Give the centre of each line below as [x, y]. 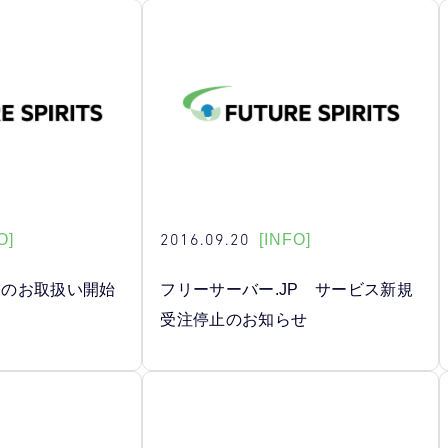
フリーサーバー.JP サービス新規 [286, 289]
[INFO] [285, 240]
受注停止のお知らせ [234, 319]
